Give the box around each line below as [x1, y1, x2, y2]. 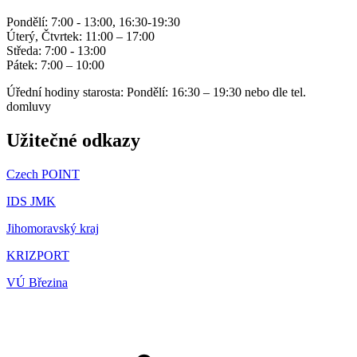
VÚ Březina [6, 276, 68, 290]
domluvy [6, 100, 51, 114]
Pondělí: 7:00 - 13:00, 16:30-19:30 [6, 15, 180, 29]
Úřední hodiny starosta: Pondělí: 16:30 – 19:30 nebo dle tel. [6, 85, 306, 100]
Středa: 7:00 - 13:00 [6, 44, 106, 58]
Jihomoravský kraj [6, 222, 99, 236]
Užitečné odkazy [6, 130, 140, 151]
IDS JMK [6, 194, 56, 209]
